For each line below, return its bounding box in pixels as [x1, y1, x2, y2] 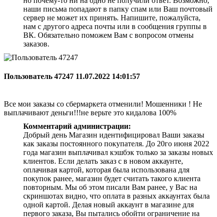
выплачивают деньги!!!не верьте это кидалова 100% [4, 108, 176, 117]
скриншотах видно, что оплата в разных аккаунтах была [23, 192, 210, 201]
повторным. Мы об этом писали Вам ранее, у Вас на [23, 183, 197, 192]
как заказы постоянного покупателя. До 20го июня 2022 [23, 139, 209, 148]
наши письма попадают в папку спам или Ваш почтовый [23, 4, 213, 13]
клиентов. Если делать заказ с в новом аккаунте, [23, 157, 183, 166]
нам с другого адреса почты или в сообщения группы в [23, 22, 207, 31]
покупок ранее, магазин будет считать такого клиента [23, 174, 201, 183]
